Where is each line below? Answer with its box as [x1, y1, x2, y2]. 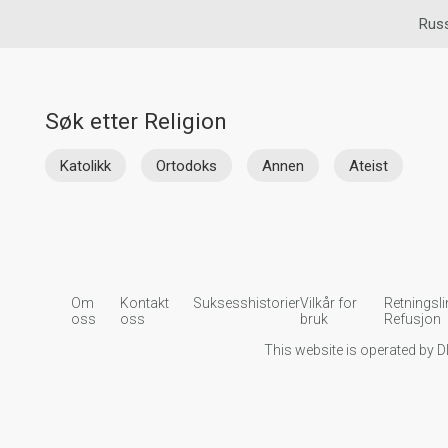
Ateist [349, 156, 388, 175]
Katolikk [60, 156, 111, 175]
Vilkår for [299, 294, 357, 311]
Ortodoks [156, 156, 217, 175]
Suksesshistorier [192, 294, 300, 311]
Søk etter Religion [45, 108, 227, 134]
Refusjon [383, 310, 441, 327]
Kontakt [119, 294, 169, 311]
